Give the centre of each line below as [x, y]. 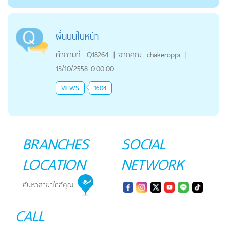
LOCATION [54, 164]
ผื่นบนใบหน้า [77, 36]
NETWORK [153, 164]
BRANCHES [56, 144]
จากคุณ [130, 54]
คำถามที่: [68, 54]
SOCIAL [143, 144]
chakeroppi [163, 54]
